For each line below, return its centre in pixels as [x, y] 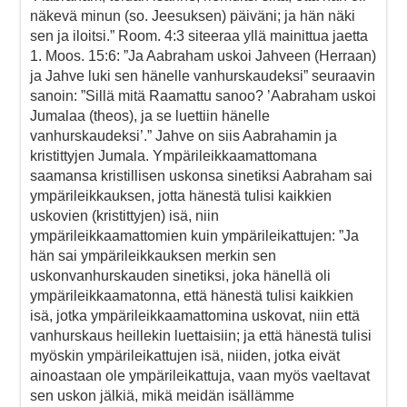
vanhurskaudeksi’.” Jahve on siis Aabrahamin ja [184, 135]
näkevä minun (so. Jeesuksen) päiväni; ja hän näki [193, 15]
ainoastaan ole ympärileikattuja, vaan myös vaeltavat [200, 375]
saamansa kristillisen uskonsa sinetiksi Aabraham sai [201, 175]
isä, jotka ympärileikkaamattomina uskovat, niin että [195, 315]
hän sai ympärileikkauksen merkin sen [153, 255]
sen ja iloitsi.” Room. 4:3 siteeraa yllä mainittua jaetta [199, 35]
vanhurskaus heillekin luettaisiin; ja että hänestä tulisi [201, 335]
